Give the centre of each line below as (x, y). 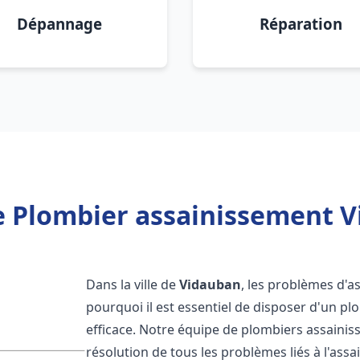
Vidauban (211, 284)
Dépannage (59, 24)
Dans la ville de (133, 284)
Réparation (301, 24)
